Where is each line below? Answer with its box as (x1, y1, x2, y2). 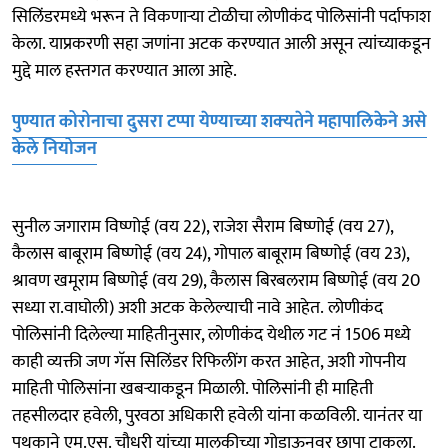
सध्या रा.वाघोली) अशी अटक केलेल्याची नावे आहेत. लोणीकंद (12, 292, 383, 323)
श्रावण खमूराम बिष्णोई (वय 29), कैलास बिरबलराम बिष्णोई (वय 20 (12, 265, 420, 296)
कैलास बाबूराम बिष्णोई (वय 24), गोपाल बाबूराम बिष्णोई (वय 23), (12, 238, 409, 269)
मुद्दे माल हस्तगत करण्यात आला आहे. (12, 55, 241, 86)
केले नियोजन (12, 133, 97, 164)
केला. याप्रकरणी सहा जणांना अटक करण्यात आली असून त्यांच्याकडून (12, 28, 431, 59)
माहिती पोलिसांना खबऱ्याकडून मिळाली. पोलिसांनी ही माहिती (12, 373, 373, 404)
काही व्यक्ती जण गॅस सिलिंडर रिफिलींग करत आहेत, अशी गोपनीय (12, 346, 406, 377)
